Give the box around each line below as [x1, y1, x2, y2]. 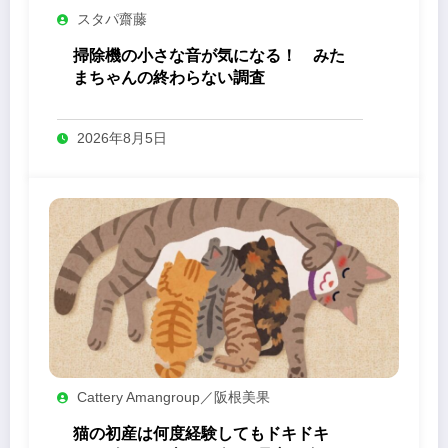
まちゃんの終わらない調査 [73, 68, 265, 86]
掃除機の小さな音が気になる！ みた [73, 46, 345, 64]
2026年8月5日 [77, 129, 167, 146]
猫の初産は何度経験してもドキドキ [73, 424, 329, 442]
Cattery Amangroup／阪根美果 [77, 388, 270, 405]
